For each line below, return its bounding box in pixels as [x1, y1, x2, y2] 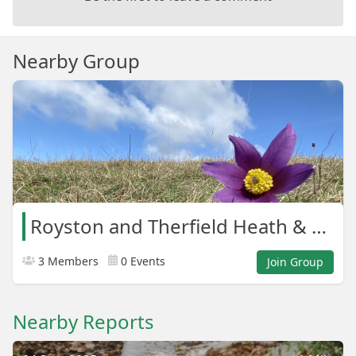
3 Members [35, 253, 99, 269]
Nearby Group [13, 47, 140, 74]
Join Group [267, 253, 323, 269]
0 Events [118, 253, 165, 269]
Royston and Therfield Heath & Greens [311, 212, 327, 239]
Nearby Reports [13, 308, 154, 335]
